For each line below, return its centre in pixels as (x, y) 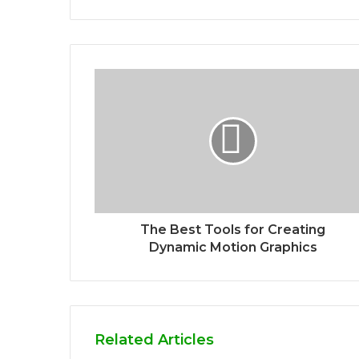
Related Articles (154, 339)
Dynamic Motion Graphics (233, 247)
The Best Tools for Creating (233, 229)
